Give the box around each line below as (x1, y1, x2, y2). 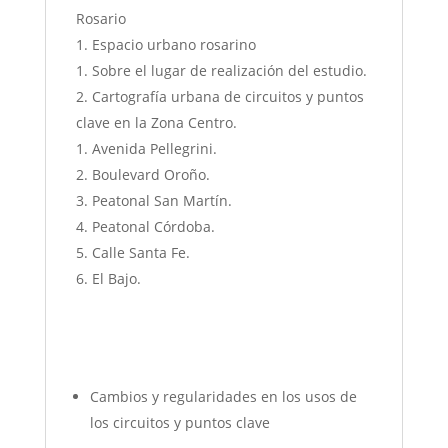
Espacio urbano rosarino (91, 35, 256, 55)
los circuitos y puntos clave (89, 413, 270, 433)
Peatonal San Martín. (91, 191, 232, 211)
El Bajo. (91, 269, 141, 289)
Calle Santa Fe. (91, 243, 190, 263)
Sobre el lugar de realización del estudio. (91, 61, 367, 81)
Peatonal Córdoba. (91, 217, 215, 237)
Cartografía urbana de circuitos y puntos (91, 87, 364, 107)
